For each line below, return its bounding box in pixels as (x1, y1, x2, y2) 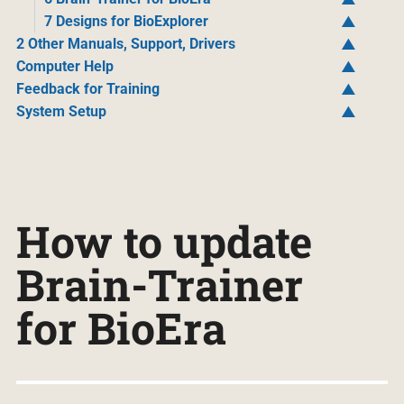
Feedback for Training (15, 80, 160, 97)
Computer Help (15, 58, 114, 75)
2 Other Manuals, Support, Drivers (15, 35, 235, 52)
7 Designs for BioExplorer (43, 13, 208, 30)
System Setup (15, 103, 106, 120)
